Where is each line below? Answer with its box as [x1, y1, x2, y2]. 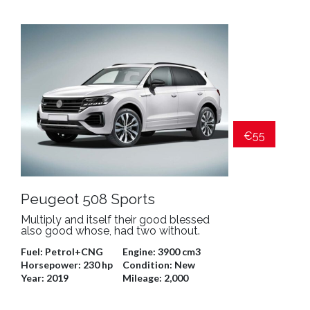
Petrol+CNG [45, 246, 103, 257]
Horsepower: [21, 259, 83, 271]
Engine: [122, 246, 158, 257]
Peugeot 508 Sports [21, 190, 155, 208]
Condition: [122, 259, 174, 271]
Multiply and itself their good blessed [21, 213, 210, 226]
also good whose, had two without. [21, 224, 200, 237]
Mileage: [122, 272, 164, 284]
